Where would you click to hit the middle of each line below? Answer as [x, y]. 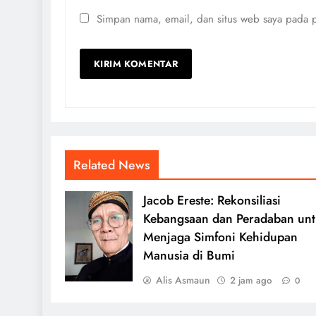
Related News [112, 165]
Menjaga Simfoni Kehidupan [220, 237]
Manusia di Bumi [189, 255]
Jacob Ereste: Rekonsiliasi [212, 200]
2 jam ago [250, 280]
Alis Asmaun [183, 280]
